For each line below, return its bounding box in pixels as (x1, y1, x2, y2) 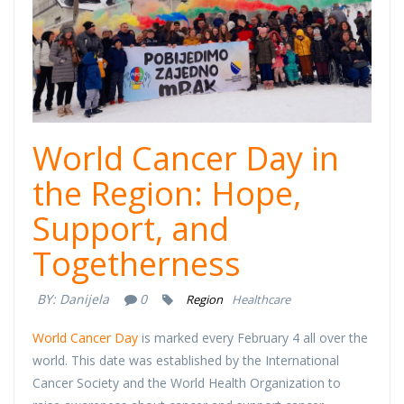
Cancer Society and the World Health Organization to (32, 374, 341, 391)
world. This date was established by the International (32, 352, 339, 369)
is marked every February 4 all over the (138, 329, 368, 346)
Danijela (60, 290, 109, 308)
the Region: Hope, (32, 171, 301, 216)
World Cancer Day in (32, 136, 339, 180)
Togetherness (32, 242, 241, 286)
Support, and (32, 207, 229, 251)
